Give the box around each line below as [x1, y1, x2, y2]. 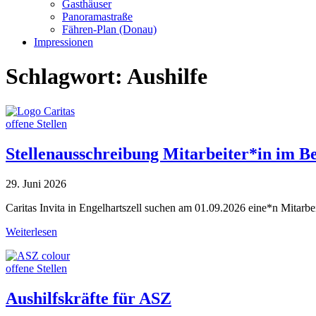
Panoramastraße [62, 11, 133, 23]
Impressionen [34, 36, 93, 48]
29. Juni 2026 [6, 177, 66, 190]
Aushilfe [127, 63, 207, 90]
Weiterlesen [6, 225, 57, 238]
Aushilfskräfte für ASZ [6, 288, 171, 308]
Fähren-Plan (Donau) [62, 23, 157, 35]
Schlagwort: [6, 63, 127, 90]
